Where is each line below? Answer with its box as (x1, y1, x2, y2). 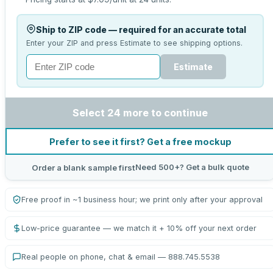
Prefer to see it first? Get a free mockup (49, 136, 232, 147)
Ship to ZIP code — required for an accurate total (35, 24, 246, 35)
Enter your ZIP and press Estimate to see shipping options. (26, 38, 243, 48)
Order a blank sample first (31, 162, 135, 172)
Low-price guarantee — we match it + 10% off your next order (21, 224, 257, 233)
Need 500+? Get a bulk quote (135, 162, 249, 172)
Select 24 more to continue (73, 107, 208, 119)
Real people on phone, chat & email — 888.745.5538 (21, 252, 220, 261)
